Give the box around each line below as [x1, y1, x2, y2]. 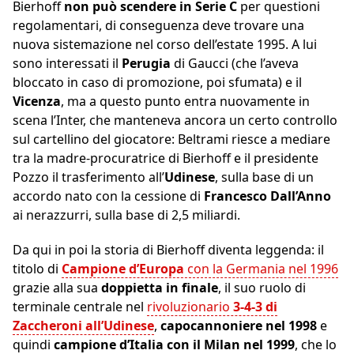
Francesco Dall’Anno [204, 187, 331, 205]
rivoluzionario [147, 298, 233, 316]
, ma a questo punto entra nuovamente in [61, 92, 310, 111]
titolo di [13, 260, 62, 278]
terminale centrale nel [13, 298, 147, 316]
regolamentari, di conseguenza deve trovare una [13, 17, 304, 35]
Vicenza [13, 92, 61, 111]
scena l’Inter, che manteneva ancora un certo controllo [13, 111, 337, 130]
